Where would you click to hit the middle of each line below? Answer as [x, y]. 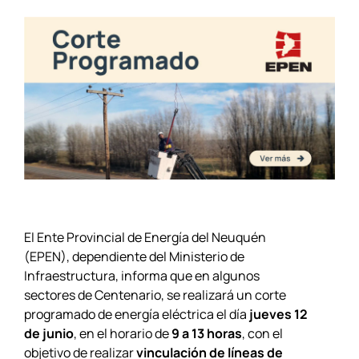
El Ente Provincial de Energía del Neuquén [145, 237]
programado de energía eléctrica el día [136, 314]
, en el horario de [122, 333]
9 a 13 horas [206, 333]
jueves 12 [278, 314]
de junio [48, 333]
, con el [262, 333]
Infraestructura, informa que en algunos [141, 275]
